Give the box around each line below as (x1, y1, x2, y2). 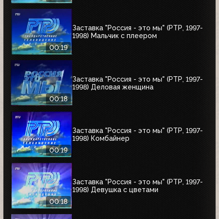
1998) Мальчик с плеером (72, 31, 157, 40)
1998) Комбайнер (72, 134, 130, 142)
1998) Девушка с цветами (72, 185, 158, 194)
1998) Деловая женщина (72, 83, 153, 91)
